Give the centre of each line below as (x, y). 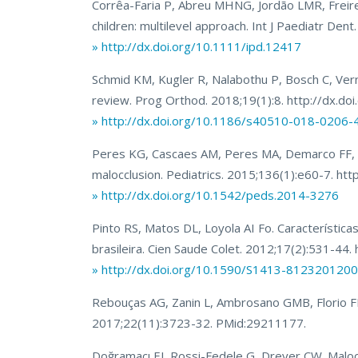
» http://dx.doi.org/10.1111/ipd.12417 (197, 47)
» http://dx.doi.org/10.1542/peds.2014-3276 (216, 195)
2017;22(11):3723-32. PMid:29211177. (199, 323)
